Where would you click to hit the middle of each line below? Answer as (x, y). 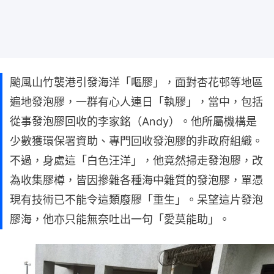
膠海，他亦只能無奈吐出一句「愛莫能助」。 (120, 219)
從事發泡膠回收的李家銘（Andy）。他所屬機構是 (133, 121)
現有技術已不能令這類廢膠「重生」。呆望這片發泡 (136, 199)
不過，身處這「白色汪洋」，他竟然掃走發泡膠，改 (136, 160)
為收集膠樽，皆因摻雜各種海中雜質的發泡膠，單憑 (136, 180)
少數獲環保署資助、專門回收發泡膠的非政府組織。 (136, 141)
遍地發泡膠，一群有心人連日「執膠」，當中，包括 (136, 102)
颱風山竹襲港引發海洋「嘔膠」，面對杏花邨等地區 (136, 82)
